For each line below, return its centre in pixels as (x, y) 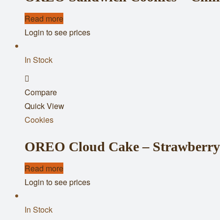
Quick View (44, 106)
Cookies (39, 119)
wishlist (47, 106)
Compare (41, 92)
